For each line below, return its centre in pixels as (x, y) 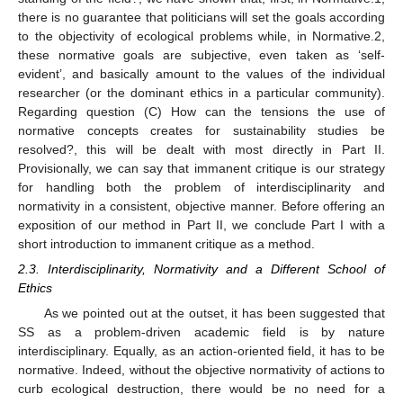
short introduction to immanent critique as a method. (166, 243)
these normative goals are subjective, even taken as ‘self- (201, 54)
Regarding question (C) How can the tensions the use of (201, 111)
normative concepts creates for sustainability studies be (201, 130)
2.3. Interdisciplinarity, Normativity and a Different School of (201, 269)
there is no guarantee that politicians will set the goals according (201, 17)
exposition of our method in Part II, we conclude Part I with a (201, 224)
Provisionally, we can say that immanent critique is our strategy (201, 168)
